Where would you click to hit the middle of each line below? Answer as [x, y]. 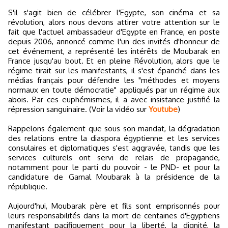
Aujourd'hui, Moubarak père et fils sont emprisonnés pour [114, 206]
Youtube [163, 109]
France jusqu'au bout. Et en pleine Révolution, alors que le [114, 61]
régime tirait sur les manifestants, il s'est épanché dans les [114, 70]
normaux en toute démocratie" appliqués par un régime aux [114, 90]
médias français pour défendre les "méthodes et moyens [114, 80]
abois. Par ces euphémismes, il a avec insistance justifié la [114, 99]
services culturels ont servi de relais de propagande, [114, 158]
